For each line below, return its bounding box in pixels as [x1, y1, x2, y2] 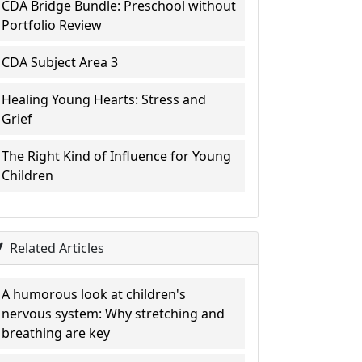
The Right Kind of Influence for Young [2, 147, 232, 165]
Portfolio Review [2, 16, 103, 34]
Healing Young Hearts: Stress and [2, 90, 207, 108]
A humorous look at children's [2, 285, 187, 303]
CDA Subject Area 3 [2, 53, 119, 71]
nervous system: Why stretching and [2, 305, 225, 322]
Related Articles [6, 239, 105, 257]
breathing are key [2, 324, 111, 342]
